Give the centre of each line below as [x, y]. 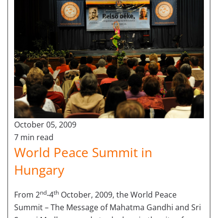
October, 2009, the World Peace [118, 195]
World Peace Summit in [83, 153]
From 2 [27, 195]
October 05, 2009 [45, 125]
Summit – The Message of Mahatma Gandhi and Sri [108, 208]
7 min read [34, 137]
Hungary [39, 170]
